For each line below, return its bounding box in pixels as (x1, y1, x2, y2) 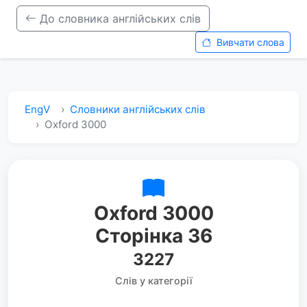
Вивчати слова (214, 36, 284, 48)
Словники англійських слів (70, 103, 206, 116)
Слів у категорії (114, 275, 193, 286)
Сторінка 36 (95, 224, 212, 247)
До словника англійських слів (36, 12, 201, 25)
